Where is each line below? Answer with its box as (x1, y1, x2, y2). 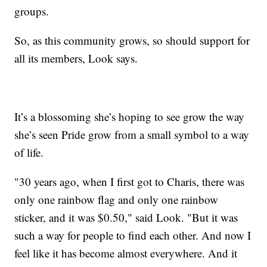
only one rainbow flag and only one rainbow (14, 191, 219, 207)
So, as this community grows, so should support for (14, 32, 250, 48)
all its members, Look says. (14, 50, 142, 66)
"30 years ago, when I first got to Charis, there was (14, 173, 245, 189)
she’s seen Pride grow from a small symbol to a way (14, 126, 250, 142)
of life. (14, 144, 44, 160)
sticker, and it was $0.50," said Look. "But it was (14, 209, 238, 225)
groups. (14, 3, 49, 18)
